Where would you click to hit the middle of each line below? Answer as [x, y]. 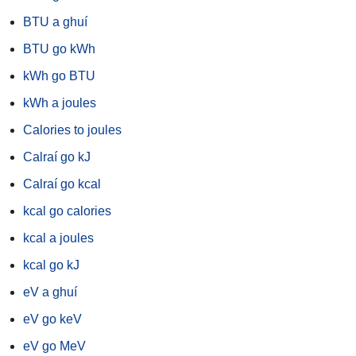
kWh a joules [60, 103]
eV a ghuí [50, 292]
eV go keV [52, 319]
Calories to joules [72, 130]
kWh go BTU [59, 76]
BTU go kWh [59, 49]
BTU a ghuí [55, 22]
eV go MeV [54, 346]
